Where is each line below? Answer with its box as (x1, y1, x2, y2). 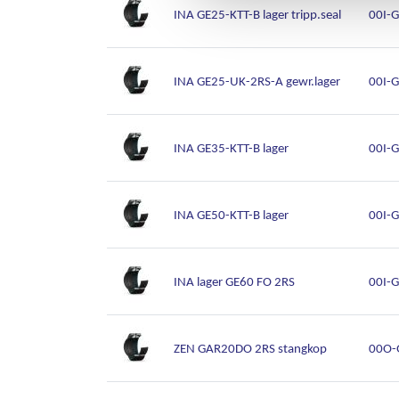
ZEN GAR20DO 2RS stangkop (174, 339, 327, 357)
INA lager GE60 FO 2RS (174, 273, 295, 290)
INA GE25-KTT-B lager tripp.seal (174, 5, 341, 23)
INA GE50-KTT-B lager (174, 206, 289, 224)
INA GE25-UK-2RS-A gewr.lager (174, 72, 340, 90)
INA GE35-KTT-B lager (174, 139, 289, 157)
